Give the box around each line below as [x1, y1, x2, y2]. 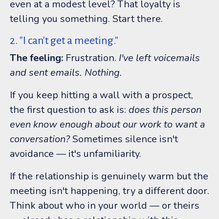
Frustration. [63, 51, 119, 65]
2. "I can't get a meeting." [10, 34, 118, 46]
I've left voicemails [119, 51, 200, 65]
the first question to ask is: [10, 103, 129, 116]
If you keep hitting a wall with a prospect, [10, 88, 193, 102]
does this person [129, 103, 201, 116]
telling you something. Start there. [10, 12, 163, 25]
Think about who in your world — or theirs [10, 198, 199, 212]
